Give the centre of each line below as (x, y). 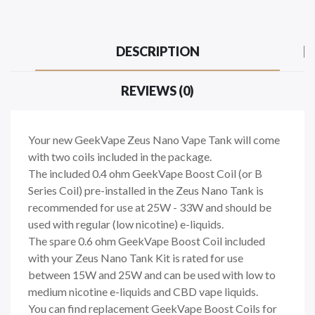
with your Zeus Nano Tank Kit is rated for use (136, 257)
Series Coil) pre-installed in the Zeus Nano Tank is (146, 190)
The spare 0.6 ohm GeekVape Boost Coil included (147, 240)
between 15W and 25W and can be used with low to (152, 274)
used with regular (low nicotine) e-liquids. (126, 224)
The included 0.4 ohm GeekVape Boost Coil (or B (145, 173)
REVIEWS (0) (157, 90)
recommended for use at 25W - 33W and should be (150, 207)
